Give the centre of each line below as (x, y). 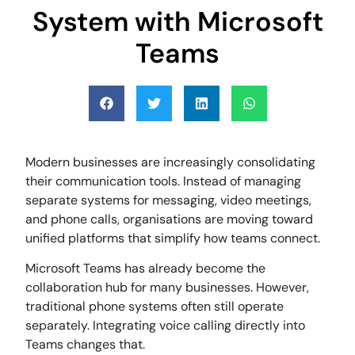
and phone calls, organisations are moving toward (170, 219)
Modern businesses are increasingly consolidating (171, 162)
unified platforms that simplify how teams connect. (173, 238)
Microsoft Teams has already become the (146, 269)
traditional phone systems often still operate (155, 307)
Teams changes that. (86, 345)
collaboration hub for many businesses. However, (168, 288)
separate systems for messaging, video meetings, (169, 200)
